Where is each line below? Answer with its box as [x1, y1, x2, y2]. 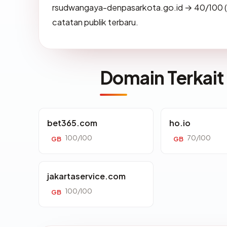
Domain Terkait [100, 65, 224, 89]
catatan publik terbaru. [52, 16, 138, 27]
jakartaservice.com [47, 170, 126, 181]
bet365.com [47, 117, 97, 128]
